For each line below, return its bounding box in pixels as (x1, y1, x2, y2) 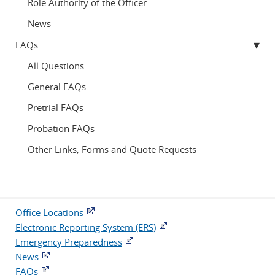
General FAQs (28, 80, 86, 93)
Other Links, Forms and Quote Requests (28, 143, 196, 155)
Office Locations (15, 206, 83, 219)
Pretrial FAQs (28, 101, 83, 114)
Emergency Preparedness (15, 236, 122, 248)
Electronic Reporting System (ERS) (15, 221, 156, 233)
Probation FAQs (28, 122, 95, 134)
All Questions (28, 60, 84, 72)
